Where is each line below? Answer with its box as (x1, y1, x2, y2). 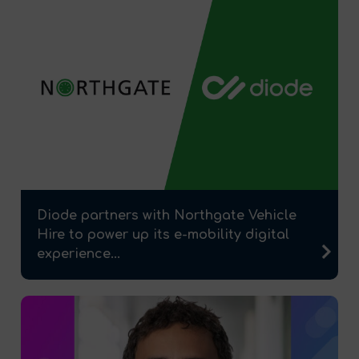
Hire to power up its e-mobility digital (37, 228, 289, 243)
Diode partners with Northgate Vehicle (37, 208, 296, 224)
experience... (37, 247, 120, 262)
